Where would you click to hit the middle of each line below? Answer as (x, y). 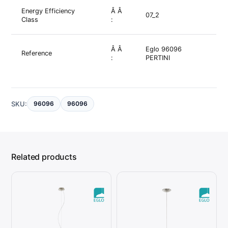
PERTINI (158, 58)
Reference (37, 53)
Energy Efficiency (48, 11)
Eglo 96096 (164, 49)
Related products (44, 157)
